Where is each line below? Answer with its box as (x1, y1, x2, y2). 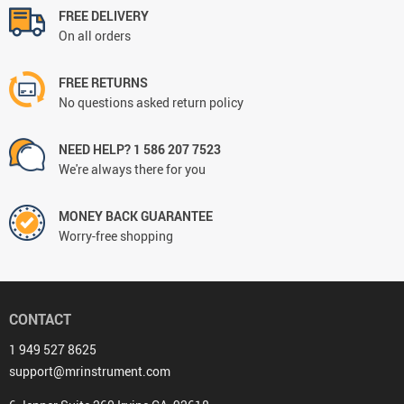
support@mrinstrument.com (9, 362, 170, 380)
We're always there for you (59, 160, 206, 178)
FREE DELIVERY (59, 6, 149, 24)
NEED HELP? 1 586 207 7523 (59, 140, 221, 158)
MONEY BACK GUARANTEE (59, 207, 213, 225)
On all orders (59, 26, 131, 44)
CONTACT (9, 308, 71, 329)
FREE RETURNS (59, 73, 148, 91)
